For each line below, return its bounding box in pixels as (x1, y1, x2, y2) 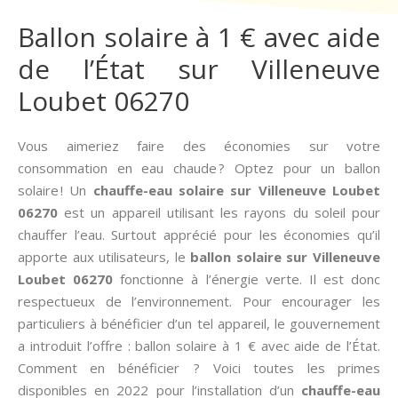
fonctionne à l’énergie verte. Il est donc (120, 270, 380, 288)
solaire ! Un (18, 181, 93, 199)
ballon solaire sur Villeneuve (190, 248, 381, 266)
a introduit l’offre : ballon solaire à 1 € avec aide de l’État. (18, 337, 380, 354)
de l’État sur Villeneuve (18, 51, 380, 87)
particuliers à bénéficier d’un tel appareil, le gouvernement (18, 314, 380, 332)
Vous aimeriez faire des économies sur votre (18, 137, 380, 155)
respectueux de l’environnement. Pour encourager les (18, 292, 380, 310)
